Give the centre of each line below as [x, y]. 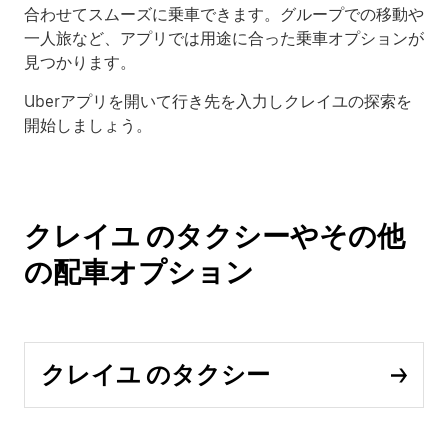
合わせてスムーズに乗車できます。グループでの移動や [224, 14]
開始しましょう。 [88, 125]
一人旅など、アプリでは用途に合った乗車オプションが [224, 38]
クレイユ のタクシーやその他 [214, 236]
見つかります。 [80, 62]
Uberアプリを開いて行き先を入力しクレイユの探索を [218, 101]
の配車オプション [139, 272]
